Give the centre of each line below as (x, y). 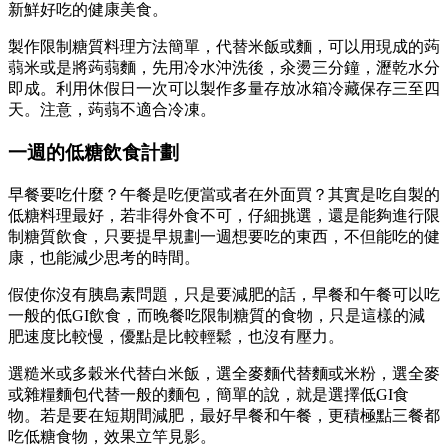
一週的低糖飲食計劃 (93, 153)
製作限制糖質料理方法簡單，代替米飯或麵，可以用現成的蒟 (224, 47)
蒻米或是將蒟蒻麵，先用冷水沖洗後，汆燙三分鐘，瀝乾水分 (224, 68)
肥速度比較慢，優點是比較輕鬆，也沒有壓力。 (176, 336)
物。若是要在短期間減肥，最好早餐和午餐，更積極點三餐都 (224, 415)
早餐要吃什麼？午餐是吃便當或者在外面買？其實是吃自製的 (224, 194)
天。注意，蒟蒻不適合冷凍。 (112, 110)
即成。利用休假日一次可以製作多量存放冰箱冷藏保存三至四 (224, 89)
